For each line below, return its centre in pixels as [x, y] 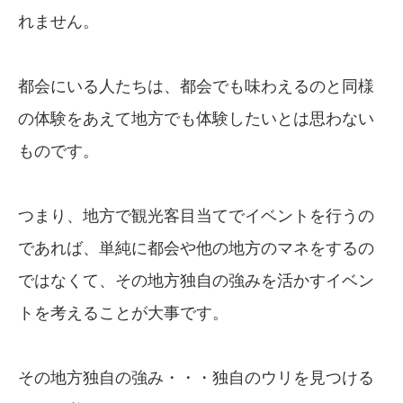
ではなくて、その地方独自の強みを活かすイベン [196, 281]
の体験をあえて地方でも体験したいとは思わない [196, 119]
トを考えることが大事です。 [123, 313]
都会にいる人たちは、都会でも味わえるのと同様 [196, 87]
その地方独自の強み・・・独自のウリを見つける [196, 378]
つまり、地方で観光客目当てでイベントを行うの [196, 216]
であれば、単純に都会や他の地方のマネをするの [196, 249]
